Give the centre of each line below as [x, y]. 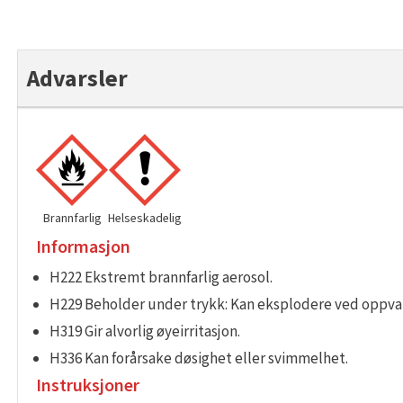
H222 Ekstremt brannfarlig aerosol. [161, 278]
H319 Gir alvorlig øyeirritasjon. [145, 332]
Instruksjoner [88, 386]
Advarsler [77, 79]
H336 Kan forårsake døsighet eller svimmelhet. [199, 359]
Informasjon [83, 247]
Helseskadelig [145, 219]
